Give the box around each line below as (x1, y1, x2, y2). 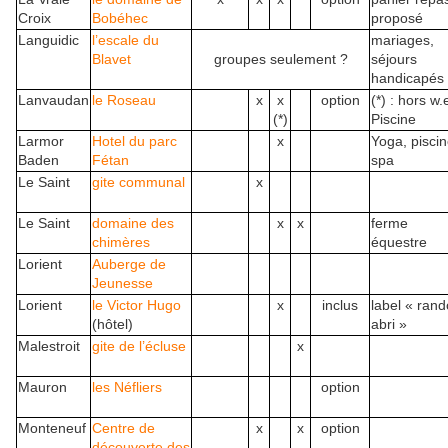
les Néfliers (92, 378, 162, 395)
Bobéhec (92, 9, 148, 26)
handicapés (371, 69, 444, 86)
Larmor (18, 132, 64, 149)
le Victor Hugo (92, 296, 181, 313)
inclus (322, 296, 358, 313)
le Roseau (92, 91, 156, 108)
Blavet (92, 50, 131, 67)
